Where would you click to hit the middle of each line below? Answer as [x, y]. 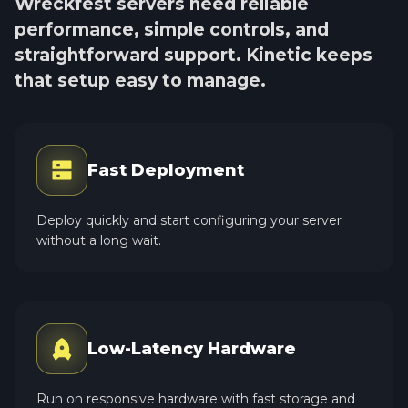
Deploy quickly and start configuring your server [189, 220]
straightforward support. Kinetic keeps [194, 55]
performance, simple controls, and [172, 29]
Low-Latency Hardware [192, 348]
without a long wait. [99, 240]
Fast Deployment [166, 170]
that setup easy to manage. [140, 80]
